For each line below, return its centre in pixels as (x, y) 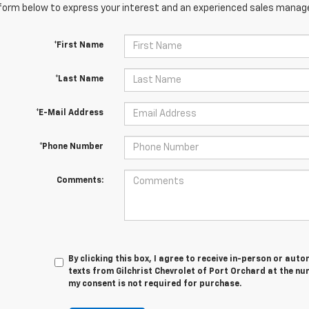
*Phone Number (71, 147)
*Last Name (79, 79)
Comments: (80, 181)
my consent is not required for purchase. (155, 284)
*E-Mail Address (69, 113)
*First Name (78, 46)
